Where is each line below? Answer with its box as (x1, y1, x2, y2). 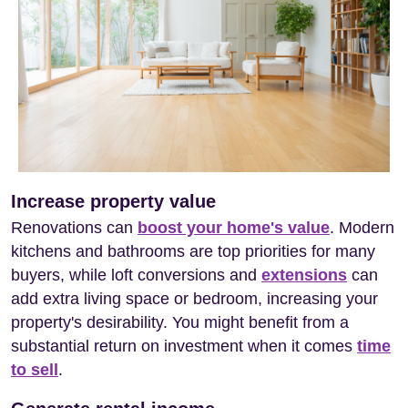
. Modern (330, 218, 394, 237)
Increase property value (11, 190, 216, 211)
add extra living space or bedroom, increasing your (11, 289, 378, 308)
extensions (261, 265, 347, 284)
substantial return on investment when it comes (11, 336, 357, 355)
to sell (11, 360, 58, 379)
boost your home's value (138, 218, 330, 237)
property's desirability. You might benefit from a (11, 312, 349, 331)
